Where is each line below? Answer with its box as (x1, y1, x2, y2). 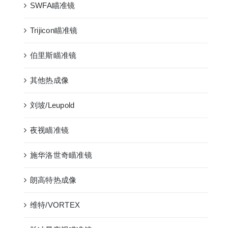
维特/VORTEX (30, 200, 80, 209)
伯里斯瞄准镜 (30, 50, 77, 60)
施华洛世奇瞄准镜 (30, 150, 92, 159)
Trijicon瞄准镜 (30, 25, 78, 35)
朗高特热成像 (30, 175, 77, 184)
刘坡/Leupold (30, 100, 75, 109)
